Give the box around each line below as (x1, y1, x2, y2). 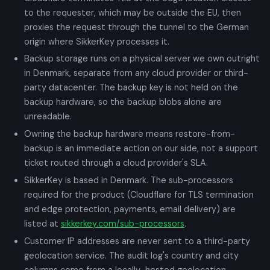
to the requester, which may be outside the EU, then (24, 7, 241, 18)
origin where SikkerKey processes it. (24, 36, 169, 47)
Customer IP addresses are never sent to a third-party (24, 235, 250, 246)
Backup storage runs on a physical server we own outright (24, 53, 260, 64)
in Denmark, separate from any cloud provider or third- (24, 67, 248, 79)
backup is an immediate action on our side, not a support (24, 143, 258, 154)
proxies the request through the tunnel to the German (24, 21, 249, 33)
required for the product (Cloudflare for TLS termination (24, 189, 254, 201)
